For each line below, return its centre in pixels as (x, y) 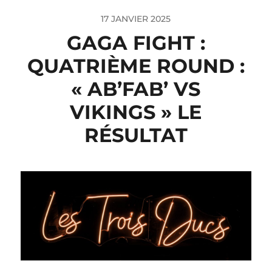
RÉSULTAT (136, 135)
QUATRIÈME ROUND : (136, 66)
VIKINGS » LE (136, 112)
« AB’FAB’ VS (136, 89)
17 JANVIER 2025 (136, 19)
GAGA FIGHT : (136, 42)
